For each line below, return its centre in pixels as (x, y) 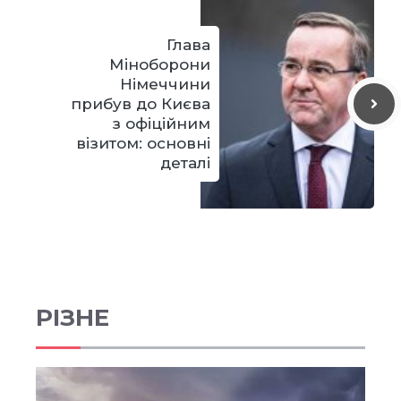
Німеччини (165, 84)
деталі (185, 162)
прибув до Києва (141, 103)
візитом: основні (143, 143)
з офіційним (161, 123)
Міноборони (160, 64)
